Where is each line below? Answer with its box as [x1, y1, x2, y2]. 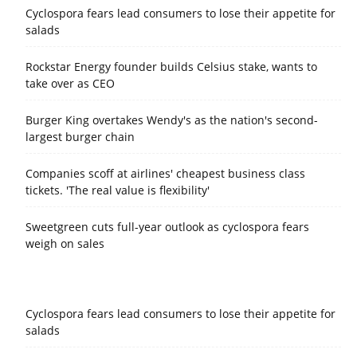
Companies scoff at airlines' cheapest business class [25, 165, 305, 181]
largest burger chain [25, 128, 135, 144]
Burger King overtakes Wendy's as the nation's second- [25, 112, 318, 127]
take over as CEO [25, 75, 115, 91]
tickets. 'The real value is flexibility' [25, 182, 210, 198]
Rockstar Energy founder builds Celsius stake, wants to [25, 58, 317, 74]
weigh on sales [25, 235, 104, 251]
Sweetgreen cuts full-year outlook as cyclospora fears [25, 218, 309, 234]
